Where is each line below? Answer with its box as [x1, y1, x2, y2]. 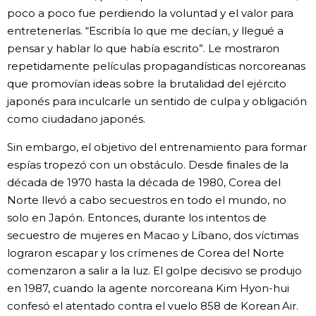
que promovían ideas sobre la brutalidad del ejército [7, 77, 287, 91]
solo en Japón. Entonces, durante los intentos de [7, 211, 267, 225]
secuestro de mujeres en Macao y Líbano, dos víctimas [7, 229, 299, 243]
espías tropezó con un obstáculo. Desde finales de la [7, 158, 289, 172]
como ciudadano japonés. [7, 112, 145, 126]
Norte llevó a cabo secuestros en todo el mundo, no [7, 193, 286, 207]
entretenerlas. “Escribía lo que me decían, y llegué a [7, 24, 284, 38]
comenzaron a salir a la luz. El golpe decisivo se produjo [7, 264, 303, 278]
